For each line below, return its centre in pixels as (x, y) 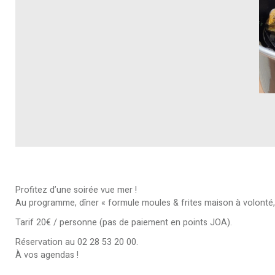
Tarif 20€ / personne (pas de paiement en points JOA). (124, 222)
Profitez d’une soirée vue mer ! (77, 190)
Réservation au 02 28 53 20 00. (77, 242)
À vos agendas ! (47, 255)
